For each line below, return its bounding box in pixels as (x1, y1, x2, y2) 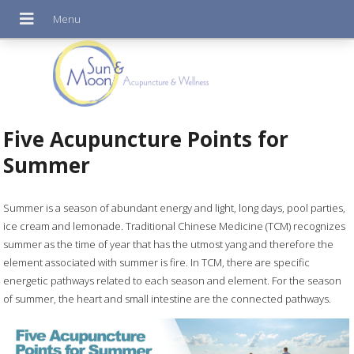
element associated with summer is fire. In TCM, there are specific (3, 254, 311, 269)
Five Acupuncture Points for (3, 124, 289, 153)
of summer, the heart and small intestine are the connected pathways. (3, 291, 332, 306)
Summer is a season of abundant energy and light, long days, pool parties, (3, 200, 346, 215)
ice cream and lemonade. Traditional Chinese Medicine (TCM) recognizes (3, 218, 346, 233)
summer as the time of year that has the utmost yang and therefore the (3, 236, 334, 251)
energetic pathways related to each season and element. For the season (3, 273, 342, 288)
